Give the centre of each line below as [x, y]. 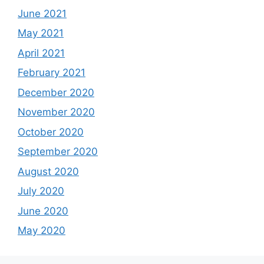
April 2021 [41, 53]
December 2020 [56, 92]
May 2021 [41, 33]
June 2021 [42, 13]
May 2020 [42, 231]
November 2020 [56, 112]
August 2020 [48, 171]
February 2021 [52, 73]
